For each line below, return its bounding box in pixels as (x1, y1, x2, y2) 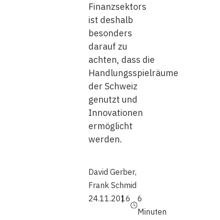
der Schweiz (88, 81, 137, 92)
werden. (88, 134, 122, 145)
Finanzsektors (88, 1, 146, 12)
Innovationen (88, 107, 143, 118)
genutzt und (88, 94, 137, 105)
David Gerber (88, 167, 135, 177)
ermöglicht (88, 120, 133, 132)
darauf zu (88, 41, 127, 52)
